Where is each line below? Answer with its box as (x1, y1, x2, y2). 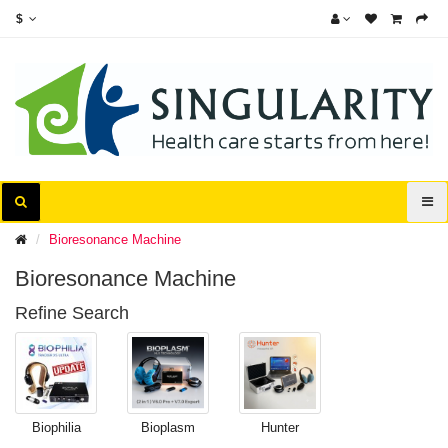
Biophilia (31, 420, 81, 436)
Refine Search (15, 303, 129, 324)
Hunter (261, 420, 299, 436)
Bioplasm (141, 420, 195, 436)
